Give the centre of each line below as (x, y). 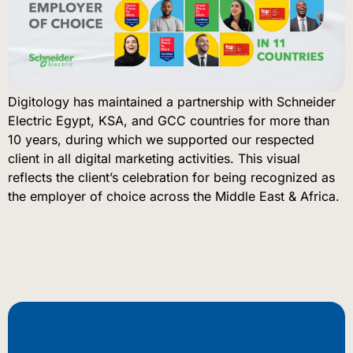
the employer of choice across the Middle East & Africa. (174, 196)
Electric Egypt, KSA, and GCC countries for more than (169, 120)
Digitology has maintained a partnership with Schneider (172, 101)
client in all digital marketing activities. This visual (154, 158)
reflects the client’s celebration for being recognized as (171, 177)
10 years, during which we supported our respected (161, 139)
